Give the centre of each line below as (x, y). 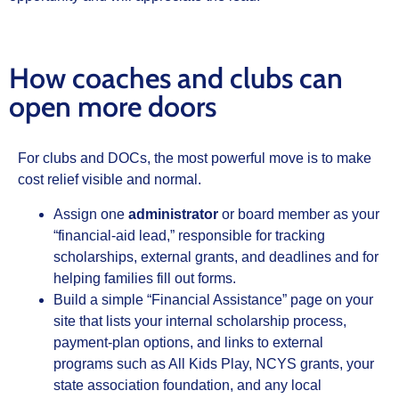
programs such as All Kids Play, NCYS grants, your (214, 363)
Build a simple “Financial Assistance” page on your (213, 299)
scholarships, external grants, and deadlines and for (216, 256)
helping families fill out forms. (145, 278)
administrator (173, 214)
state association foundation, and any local (187, 385)
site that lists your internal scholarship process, (200, 321)
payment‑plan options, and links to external (188, 342)
